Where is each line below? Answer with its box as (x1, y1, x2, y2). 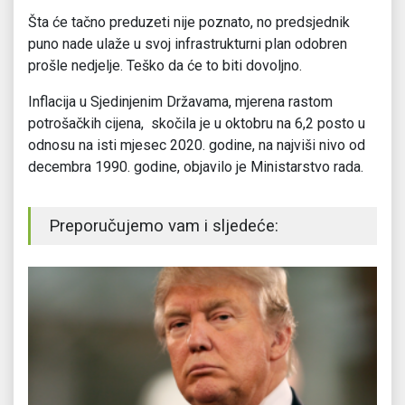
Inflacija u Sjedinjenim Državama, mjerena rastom (28, 93, 333, 111)
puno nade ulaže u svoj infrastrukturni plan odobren (28, 35, 347, 53)
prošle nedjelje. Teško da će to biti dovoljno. (28, 57, 302, 75)
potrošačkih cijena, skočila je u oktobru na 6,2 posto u (28, 115, 365, 133)
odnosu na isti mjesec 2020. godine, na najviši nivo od (28, 137, 365, 155)
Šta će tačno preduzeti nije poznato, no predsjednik (28, 14, 350, 32)
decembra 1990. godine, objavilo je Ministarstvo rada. (28, 158, 363, 176)
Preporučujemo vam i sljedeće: (49, 216, 278, 237)
